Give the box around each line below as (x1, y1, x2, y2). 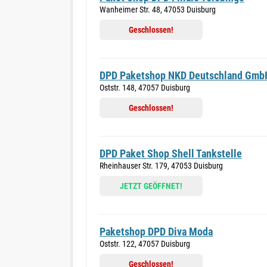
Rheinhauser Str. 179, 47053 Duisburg (100, 161, 223, 170)
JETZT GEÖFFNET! (120, 181, 182, 191)
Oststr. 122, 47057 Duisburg (100, 239, 190, 249)
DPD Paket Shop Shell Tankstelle (100, 147, 242, 160)
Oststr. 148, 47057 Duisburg (100, 83, 190, 92)
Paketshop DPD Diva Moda (100, 225, 213, 238)
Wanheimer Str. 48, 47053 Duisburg (100, 5, 216, 14)
